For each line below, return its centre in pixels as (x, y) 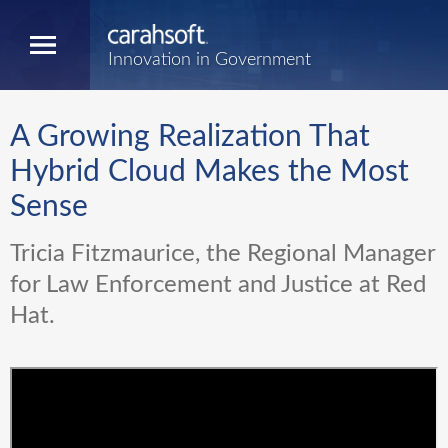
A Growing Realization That (190, 137)
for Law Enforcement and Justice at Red (218, 285)
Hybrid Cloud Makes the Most (209, 172)
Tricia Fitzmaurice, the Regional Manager (222, 254)
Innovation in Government (209, 59)
